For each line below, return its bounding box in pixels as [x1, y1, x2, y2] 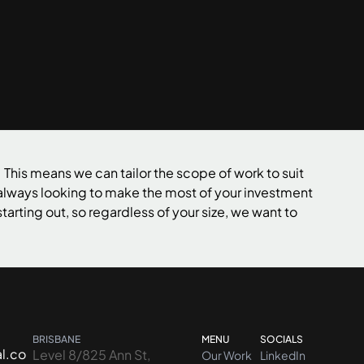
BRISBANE [32, 333, 80, 345]
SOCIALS [260, 333, 303, 345]
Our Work [201, 348, 252, 362]
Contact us [24, 41, 84, 55]
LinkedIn [260, 348, 305, 362]
